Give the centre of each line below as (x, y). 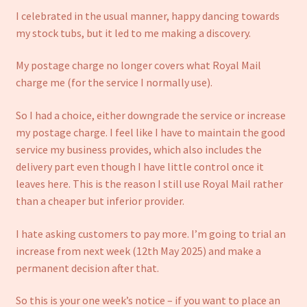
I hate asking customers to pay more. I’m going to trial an (150, 233)
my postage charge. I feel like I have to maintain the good (150, 132)
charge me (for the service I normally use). (114, 83)
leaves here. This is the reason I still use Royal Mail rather (149, 184)
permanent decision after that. (87, 268)
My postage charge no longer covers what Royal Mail (138, 65)
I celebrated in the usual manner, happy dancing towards (147, 15)
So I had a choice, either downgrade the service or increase (150, 115)
